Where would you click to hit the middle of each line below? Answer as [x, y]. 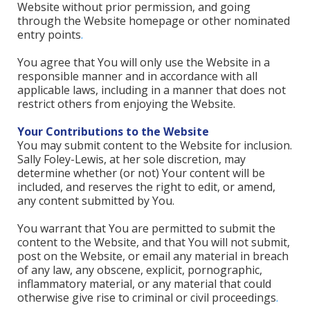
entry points [49, 35]
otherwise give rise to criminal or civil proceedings [147, 298]
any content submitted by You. [96, 201]
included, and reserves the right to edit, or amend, [146, 187]
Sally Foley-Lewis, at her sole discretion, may [131, 159]
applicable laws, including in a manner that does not [152, 90]
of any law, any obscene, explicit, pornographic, [140, 270]
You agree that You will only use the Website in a [144, 62]
